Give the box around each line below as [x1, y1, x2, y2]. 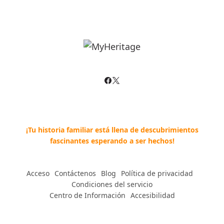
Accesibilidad [130, 190, 175, 200]
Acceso [26, 168, 49, 178]
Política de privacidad [120, 168, 193, 178]
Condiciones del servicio [71, 179, 152, 189]
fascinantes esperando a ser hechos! [49, 136, 174, 146]
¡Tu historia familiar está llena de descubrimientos [25, 125, 198, 135]
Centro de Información [49, 190, 125, 200]
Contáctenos [54, 168, 96, 178]
